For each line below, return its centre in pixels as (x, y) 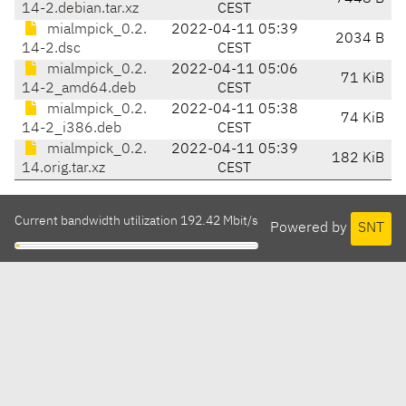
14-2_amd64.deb (79, 89)
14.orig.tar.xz (63, 169)
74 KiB (362, 119)
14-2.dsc (51, 49)
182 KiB (358, 159)
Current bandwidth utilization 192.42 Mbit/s (136, 222)
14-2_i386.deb (72, 129)
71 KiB (362, 79)
